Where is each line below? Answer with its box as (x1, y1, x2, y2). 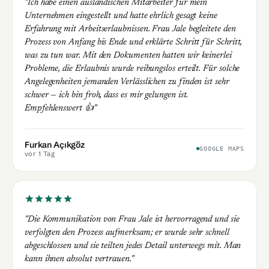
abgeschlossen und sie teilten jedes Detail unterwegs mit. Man (25, 241, 241, 250)
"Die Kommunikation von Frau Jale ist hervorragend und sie (25, 214, 240, 224)
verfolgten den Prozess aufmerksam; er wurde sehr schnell (25, 228, 229, 237)
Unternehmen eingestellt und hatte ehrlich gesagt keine (25, 11, 217, 20)
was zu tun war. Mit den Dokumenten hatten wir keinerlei (25, 50, 232, 60)
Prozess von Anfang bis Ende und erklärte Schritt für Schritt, (25, 37, 243, 47)
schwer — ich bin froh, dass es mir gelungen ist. (25, 90, 189, 100)
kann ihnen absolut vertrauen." (25, 254, 134, 264)
